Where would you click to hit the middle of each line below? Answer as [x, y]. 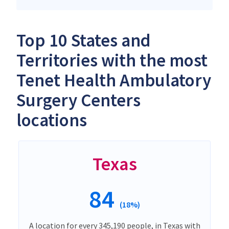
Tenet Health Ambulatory [114, 80]
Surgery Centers [78, 100]
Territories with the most [112, 60]
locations [52, 120]
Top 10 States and [84, 40]
